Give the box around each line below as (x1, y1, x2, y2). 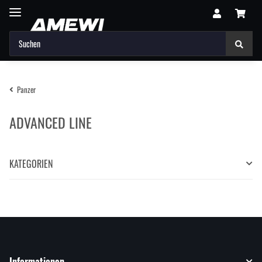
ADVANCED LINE (9, 111, 92, 133)
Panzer (17, 83, 36, 95)
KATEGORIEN (9, 156, 53, 171)
